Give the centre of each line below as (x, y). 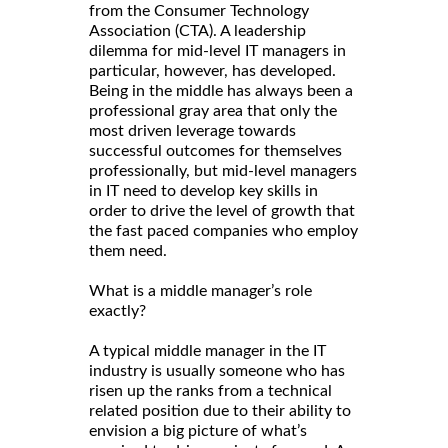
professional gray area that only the (213, 111)
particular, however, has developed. (212, 71)
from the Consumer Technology (199, 11)
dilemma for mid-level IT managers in (217, 51)
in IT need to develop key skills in (203, 191)
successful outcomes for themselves (215, 151)
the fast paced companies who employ (223, 231)
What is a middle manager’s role (200, 291)
